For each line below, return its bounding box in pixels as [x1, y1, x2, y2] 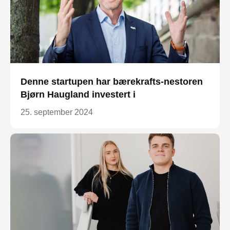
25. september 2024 [21, 107, 93, 117]
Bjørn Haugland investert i [21, 89, 136, 100]
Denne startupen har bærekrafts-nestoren [21, 76, 203, 87]
